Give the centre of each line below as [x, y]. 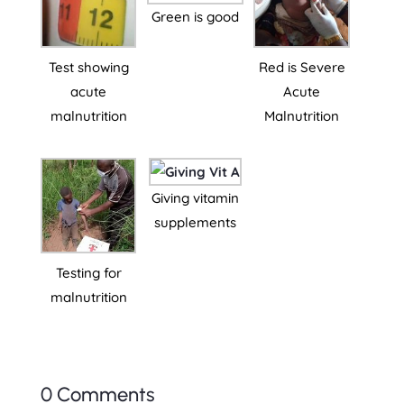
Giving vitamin [195, 197]
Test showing [88, 68]
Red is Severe [302, 68]
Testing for [88, 273]
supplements [195, 222]
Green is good [195, 16]
